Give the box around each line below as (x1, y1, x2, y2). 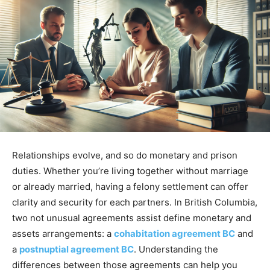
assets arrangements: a (12, 228, 114, 240)
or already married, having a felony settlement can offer (12, 181, 248, 193)
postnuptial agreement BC (19, 243, 134, 256)
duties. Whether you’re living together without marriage (12, 165, 248, 177)
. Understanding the (134, 243, 218, 256)
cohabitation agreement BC (114, 228, 235, 240)
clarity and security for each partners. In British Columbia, (12, 196, 257, 209)
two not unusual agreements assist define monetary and (12, 212, 251, 224)
